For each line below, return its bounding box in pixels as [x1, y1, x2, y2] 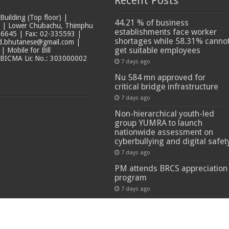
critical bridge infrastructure [114, 81, 218, 91]
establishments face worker [114, 27, 217, 37]
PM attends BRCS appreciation [114, 163, 227, 173]
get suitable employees [114, 45, 200, 55]
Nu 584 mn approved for [114, 72, 205, 82]
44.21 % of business [114, 17, 189, 28]
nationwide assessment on [114, 127, 213, 137]
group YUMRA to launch [114, 118, 202, 128]
